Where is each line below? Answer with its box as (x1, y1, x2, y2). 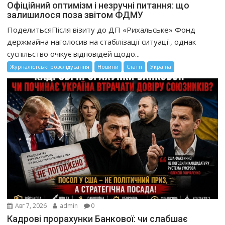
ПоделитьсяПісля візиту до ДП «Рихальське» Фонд (7, 25, 196, 35)
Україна (150, 63, 172, 71)
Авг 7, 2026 (14, 201, 47, 210)
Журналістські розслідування (10, 63, 90, 71)
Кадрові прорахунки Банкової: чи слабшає (7, 213, 188, 224)
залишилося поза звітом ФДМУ (7, 10, 144, 21)
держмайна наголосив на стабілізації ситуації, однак (7, 37, 196, 47)
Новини (97, 63, 119, 71)
